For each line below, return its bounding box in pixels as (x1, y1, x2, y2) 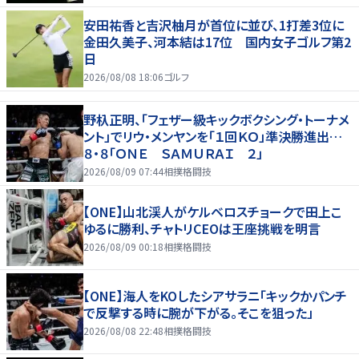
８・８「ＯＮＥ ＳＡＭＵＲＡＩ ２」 (83, 143, 263, 163)
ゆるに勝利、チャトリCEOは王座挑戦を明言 (83, 219, 321, 239)
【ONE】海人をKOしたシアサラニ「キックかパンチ (83, 286, 347, 306)
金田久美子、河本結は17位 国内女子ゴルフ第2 (83, 31, 351, 51)
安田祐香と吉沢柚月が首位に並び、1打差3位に (83, 14, 344, 34)
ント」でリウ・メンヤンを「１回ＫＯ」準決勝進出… (83, 126, 342, 146)
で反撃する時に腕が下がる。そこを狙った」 (83, 303, 313, 323)
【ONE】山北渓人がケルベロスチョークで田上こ (83, 202, 342, 222)
